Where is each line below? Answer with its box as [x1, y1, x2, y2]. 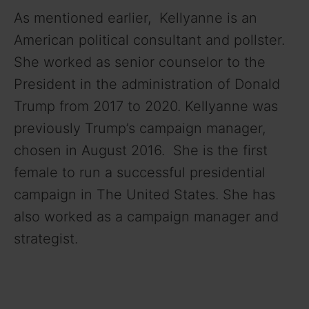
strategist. [14, 230, 78, 248]
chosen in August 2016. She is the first [14, 142, 268, 159]
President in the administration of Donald [14, 76, 280, 93]
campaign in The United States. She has [14, 186, 275, 203]
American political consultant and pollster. [14, 32, 285, 49]
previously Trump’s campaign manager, [14, 120, 266, 137]
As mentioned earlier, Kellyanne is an [14, 10, 257, 27]
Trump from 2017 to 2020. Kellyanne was [14, 98, 278, 115]
